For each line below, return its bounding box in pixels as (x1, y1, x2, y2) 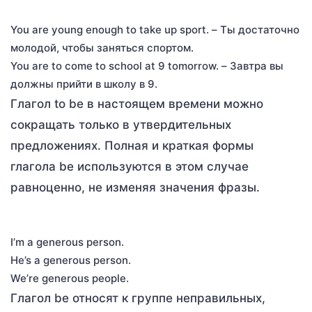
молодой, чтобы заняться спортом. (10, 40, 194, 54)
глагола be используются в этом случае (10, 159, 249, 173)
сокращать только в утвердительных (10, 117, 231, 132)
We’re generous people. (10, 271, 129, 285)
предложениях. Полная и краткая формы (10, 138, 253, 153)
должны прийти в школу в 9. (10, 77, 157, 91)
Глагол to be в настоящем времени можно (10, 96, 263, 111)
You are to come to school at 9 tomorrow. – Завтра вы (10, 58, 283, 72)
